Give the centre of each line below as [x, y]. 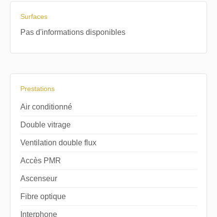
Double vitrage [45, 124]
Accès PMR [40, 160]
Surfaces [34, 16]
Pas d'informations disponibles [73, 32]
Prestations [37, 88]
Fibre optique [43, 196]
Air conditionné [46, 107]
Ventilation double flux [58, 142]
